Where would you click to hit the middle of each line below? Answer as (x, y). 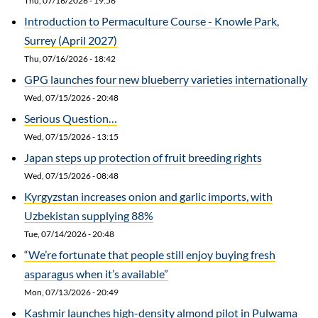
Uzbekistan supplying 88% (89, 215)
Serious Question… (71, 118)
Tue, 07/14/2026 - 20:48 (69, 234)
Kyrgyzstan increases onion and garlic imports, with (148, 196)
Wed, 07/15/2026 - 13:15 (71, 136)
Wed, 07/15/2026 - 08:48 (71, 175)
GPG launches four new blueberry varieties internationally (166, 79)
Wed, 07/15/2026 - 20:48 (71, 97)
